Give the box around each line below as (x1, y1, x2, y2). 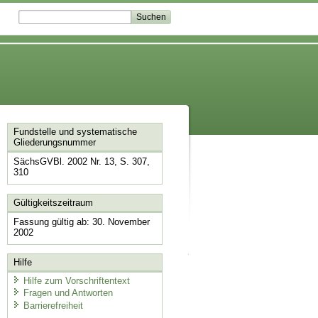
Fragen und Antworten (23, 287, 113, 299)
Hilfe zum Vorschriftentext (23, 275, 130, 286)
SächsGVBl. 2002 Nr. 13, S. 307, (13, 156, 150, 168)
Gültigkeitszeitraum (13, 197, 93, 208)
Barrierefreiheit (23, 300, 83, 311)
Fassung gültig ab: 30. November (13, 216, 150, 227)
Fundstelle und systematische (13, 126, 137, 138)
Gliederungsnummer (13, 137, 96, 148)
